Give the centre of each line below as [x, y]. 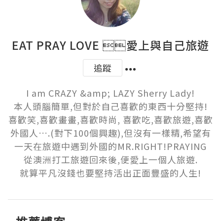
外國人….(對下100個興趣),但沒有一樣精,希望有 [110, 133]
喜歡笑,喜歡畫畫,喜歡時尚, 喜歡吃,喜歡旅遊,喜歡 [110, 120]
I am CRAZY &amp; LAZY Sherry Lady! [110, 93]
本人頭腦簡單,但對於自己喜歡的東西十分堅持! [110, 106]
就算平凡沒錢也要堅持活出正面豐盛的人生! [110, 173]
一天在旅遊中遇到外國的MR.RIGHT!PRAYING [110, 146]
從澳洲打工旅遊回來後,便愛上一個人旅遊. [110, 160]
